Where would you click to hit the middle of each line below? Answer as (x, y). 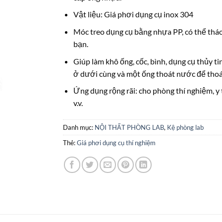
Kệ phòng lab (185, 127)
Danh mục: (79, 127)
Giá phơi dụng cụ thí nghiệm (116, 142)
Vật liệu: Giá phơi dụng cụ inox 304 (133, 14)
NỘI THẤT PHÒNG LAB (129, 127)
